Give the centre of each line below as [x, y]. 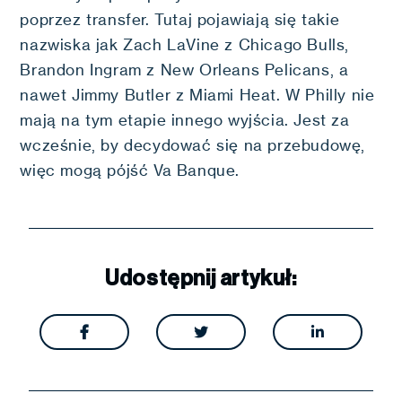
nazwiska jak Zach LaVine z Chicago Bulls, [185, 45]
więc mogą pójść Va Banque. [130, 170]
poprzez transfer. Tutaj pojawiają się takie [180, 20]
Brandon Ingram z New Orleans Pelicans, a [184, 70]
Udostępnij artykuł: [201, 278]
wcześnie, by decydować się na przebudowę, [193, 145]
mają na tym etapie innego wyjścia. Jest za [185, 120]
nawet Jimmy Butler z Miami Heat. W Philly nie [197, 95]
